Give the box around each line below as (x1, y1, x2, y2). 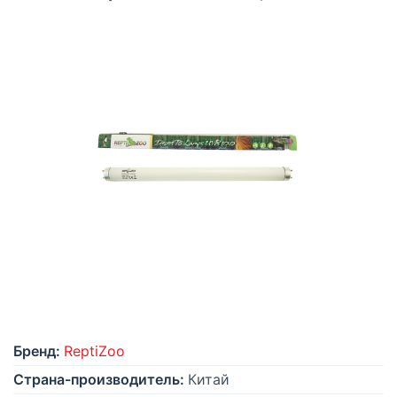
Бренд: (13, 342, 60, 361)
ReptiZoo (64, 342, 125, 361)
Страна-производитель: (13, 370, 184, 389)
